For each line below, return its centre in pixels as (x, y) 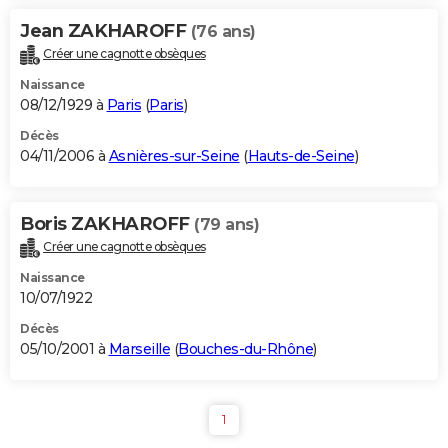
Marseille (139, 349)
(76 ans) (223, 32)
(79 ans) (226, 225)
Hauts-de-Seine (301, 156)
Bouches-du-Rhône (245, 349)
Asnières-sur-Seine (174, 156)
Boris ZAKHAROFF (107, 224)
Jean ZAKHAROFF (105, 31)
